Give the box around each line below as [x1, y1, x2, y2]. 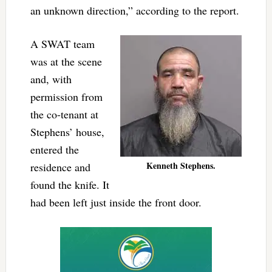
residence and [30, 159, 90, 174]
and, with [30, 71, 72, 86]
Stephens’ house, [30, 124, 104, 139]
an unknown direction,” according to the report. [30, 2, 239, 18]
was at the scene [30, 53, 102, 69]
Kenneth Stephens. [146, 158, 216, 172]
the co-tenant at [30, 106, 98, 121]
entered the [30, 141, 79, 157]
